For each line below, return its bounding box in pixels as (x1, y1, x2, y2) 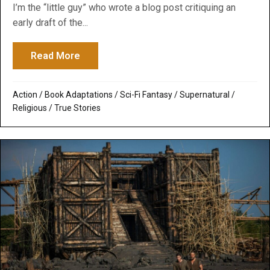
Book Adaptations (45, 89, 113, 99)
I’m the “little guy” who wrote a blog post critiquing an (13, 1, 236, 13)
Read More (31, 49, 80, 61)
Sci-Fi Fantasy (120, 89, 172, 99)
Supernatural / (180, 89, 235, 99)
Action (13, 89, 37, 99)
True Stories (54, 102, 101, 113)
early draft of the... (13, 16, 88, 28)
